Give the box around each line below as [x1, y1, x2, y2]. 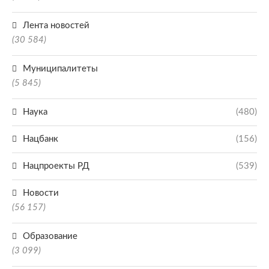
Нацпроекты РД [23, 162, 89, 171]
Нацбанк [23, 134, 58, 144]
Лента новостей [23, 21, 89, 30]
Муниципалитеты [23, 64, 98, 73]
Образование [23, 232, 77, 241]
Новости [23, 189, 59, 198]
